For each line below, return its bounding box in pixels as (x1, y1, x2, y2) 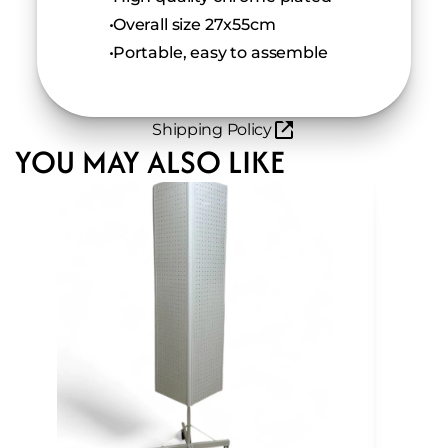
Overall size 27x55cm (109, 15, 276, 34)
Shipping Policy (152, 120, 272, 139)
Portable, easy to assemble (109, 43, 328, 62)
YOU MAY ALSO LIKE (15, 139, 285, 184)
